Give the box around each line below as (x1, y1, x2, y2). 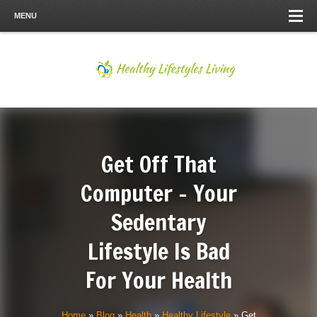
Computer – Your (80, 177, 237, 209)
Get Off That (100, 148, 217, 180)
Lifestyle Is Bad (87, 235, 230, 267)
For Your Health (85, 264, 232, 296)
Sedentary (111, 206, 206, 238)
